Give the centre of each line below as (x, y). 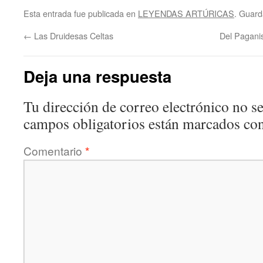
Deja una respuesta (97, 76)
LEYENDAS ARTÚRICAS (186, 13)
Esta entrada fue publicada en (81, 13)
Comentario (54, 151)
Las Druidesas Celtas (73, 36)
